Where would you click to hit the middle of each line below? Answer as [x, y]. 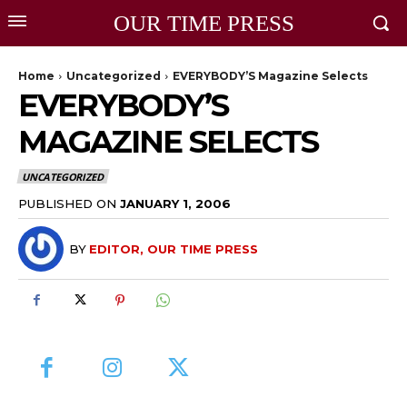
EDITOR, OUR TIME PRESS [174, 248]
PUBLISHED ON [67, 203]
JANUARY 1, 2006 [175, 203]
